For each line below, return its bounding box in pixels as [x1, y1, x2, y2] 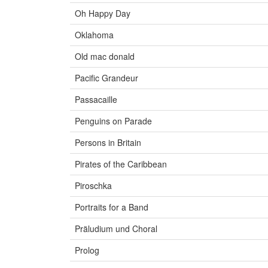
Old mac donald [75, 50, 135, 63]
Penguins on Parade [75, 115, 152, 127]
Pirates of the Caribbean [75, 158, 167, 170]
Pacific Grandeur [75, 72, 138, 84]
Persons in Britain [75, 136, 141, 149]
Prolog [75, 244, 99, 257]
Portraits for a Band [75, 201, 148, 214]
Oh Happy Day [75, 7, 130, 20]
